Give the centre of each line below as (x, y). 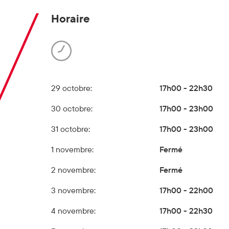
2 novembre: (73, 169)
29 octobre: (72, 88)
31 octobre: (71, 129)
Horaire (71, 18)
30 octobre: (72, 108)
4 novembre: (73, 210)
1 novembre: (72, 149)
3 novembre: (73, 190)
